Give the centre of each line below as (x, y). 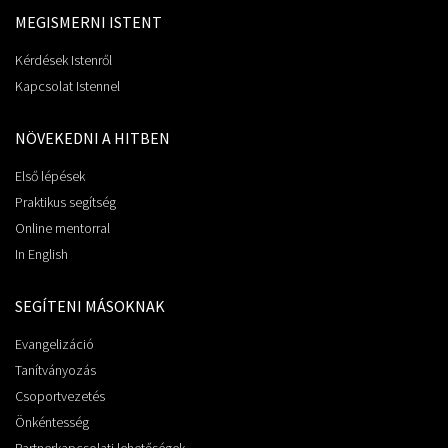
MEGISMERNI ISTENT (88, 22)
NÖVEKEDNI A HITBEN (92, 138)
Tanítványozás (55, 370)
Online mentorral (62, 228)
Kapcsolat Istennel (67, 86)
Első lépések (50, 176)
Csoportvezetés (60, 396)
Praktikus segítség (65, 202)
